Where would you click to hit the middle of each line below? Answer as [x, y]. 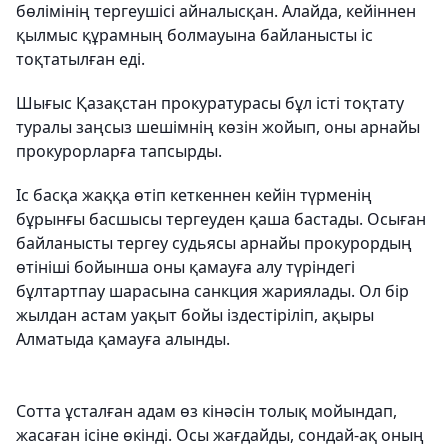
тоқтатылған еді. [80, 59]
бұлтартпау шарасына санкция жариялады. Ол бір [212, 291]
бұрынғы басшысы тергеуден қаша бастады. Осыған [221, 219]
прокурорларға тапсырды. [119, 151]
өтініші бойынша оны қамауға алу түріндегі [185, 267]
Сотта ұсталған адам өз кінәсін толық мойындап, [206, 411]
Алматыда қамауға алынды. [123, 339]
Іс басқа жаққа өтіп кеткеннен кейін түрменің [194, 195]
